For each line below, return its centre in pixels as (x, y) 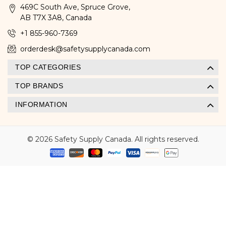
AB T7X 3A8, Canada (56, 17)
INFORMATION (41, 104)
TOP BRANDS (39, 86)
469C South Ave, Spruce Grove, (75, 7)
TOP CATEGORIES (48, 67)
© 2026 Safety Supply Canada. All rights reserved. (113, 139)
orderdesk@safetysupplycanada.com (85, 49)
